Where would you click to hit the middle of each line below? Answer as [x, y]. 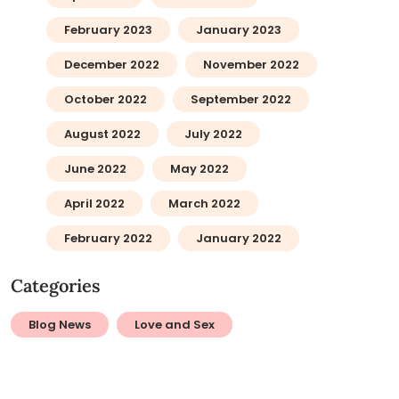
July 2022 [213, 134]
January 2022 [238, 238]
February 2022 [108, 238]
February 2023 [108, 30]
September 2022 [240, 99]
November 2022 [251, 65]
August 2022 [102, 134]
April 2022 [94, 204]
